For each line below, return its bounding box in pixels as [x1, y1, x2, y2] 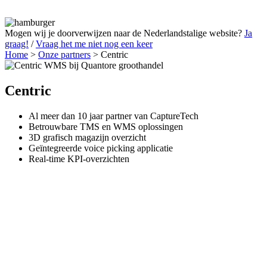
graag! [5, 38, 29, 49]
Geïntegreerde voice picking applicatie [29, 142, 173, 153]
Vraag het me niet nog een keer [36, 38, 153, 49]
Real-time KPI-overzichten [29, 153, 129, 164]
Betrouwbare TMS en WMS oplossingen [29, 121, 183, 132]
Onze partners [38, 49, 91, 60]
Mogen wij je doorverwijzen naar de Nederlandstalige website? [5, 27, 244, 38]
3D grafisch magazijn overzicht [29, 132, 146, 142]
